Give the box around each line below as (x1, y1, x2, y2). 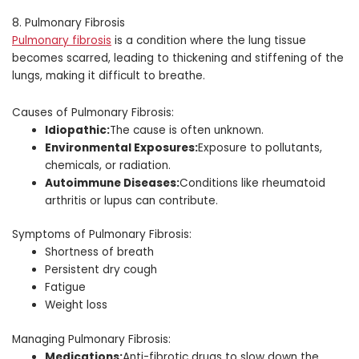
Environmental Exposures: (45, 139, 199, 155)
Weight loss (45, 297, 108, 313)
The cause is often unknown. (110, 122, 264, 138)
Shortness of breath (45, 244, 155, 260)
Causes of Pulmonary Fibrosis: (12, 104, 174, 120)
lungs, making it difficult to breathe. (12, 67, 205, 83)
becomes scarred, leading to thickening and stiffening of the (12, 50, 344, 66)
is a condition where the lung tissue (111, 32, 306, 48)
